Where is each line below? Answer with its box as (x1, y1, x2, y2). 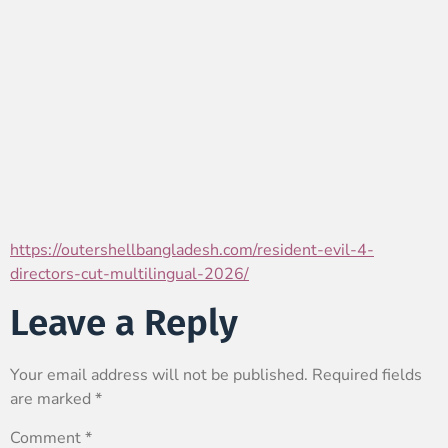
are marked (10, 387, 95, 410)
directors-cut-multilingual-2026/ (10, 263, 249, 286)
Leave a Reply (10, 300, 238, 345)
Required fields (312, 363, 422, 386)
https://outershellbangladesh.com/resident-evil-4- (10, 239, 374, 262)
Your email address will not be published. (10, 363, 308, 386)
